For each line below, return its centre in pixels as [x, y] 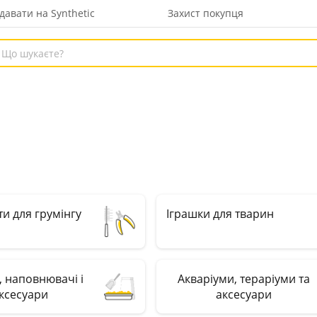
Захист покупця [206, 13]
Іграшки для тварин [220, 214]
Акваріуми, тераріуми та [243, 279]
